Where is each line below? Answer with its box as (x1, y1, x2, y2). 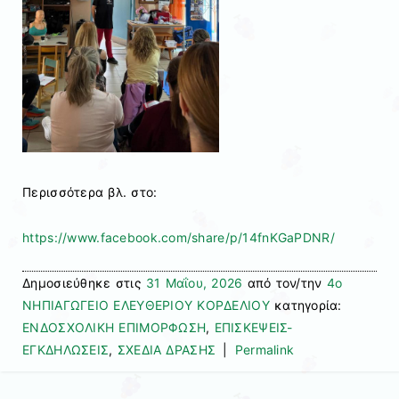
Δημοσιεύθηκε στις (22, 274, 146, 290)
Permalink (234, 341, 295, 357)
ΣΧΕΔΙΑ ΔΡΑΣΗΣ (117, 341, 216, 357)
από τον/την (242, 274, 327, 290)
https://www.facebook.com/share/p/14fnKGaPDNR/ (22, 229, 335, 245)
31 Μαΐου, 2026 (145, 274, 243, 290)
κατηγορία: (269, 297, 342, 313)
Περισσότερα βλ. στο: (22, 184, 158, 200)
